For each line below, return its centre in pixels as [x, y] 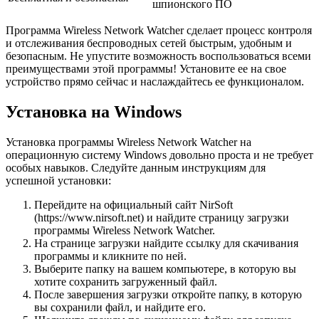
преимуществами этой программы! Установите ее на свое [146, 69]
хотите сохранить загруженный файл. [126, 282]
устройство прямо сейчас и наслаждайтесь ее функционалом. [155, 82]
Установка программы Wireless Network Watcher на [129, 142]
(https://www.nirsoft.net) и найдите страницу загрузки [162, 218]
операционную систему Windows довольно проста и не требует [159, 155]
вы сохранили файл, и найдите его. [120, 308]
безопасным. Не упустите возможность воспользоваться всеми [158, 56]
